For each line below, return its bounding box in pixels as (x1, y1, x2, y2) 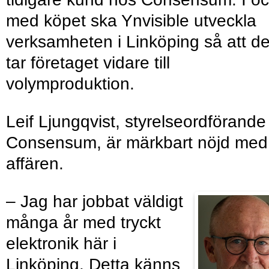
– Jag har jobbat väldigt (6, 192, 183, 211)
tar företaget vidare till (6, 53, 170, 73)
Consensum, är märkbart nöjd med (6, 133, 268, 153)
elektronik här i (6, 234, 116, 253)
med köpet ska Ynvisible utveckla (6, 11, 256, 31)
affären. (6, 154, 64, 174)
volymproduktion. (6, 74, 134, 94)
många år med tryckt (6, 213, 161, 232)
